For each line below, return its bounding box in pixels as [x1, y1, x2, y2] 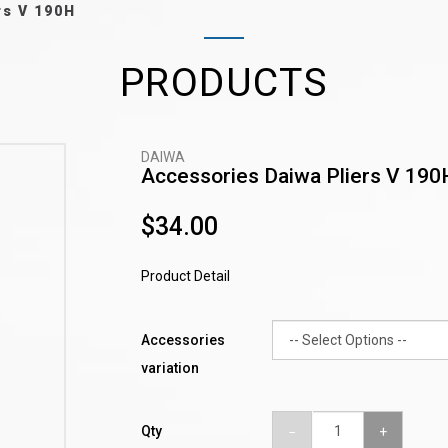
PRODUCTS [119, 59, 329, 106]
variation [140, 360, 199, 376]
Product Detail [140, 268, 230, 284]
